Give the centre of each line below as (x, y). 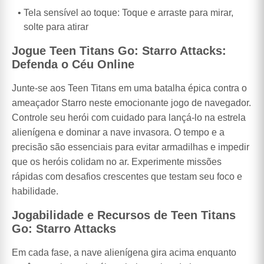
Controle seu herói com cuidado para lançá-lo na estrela (129, 117)
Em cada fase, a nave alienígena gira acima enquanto (124, 252)
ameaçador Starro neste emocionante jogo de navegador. (131, 103)
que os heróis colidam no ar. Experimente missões (117, 161)
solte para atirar (56, 27)
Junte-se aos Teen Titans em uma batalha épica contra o (129, 88)
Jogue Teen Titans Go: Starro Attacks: (119, 50)
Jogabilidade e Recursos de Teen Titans (124, 215)
